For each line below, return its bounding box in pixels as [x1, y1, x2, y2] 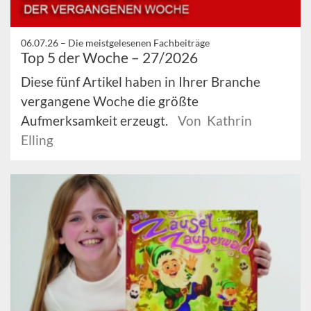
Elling [21, 132, 53, 149]
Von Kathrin [178, 112, 252, 129]
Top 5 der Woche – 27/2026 [21, 49, 198, 67]
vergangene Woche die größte [21, 93, 199, 110]
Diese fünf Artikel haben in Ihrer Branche [21, 74, 260, 90]
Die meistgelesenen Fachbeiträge [68, 37, 210, 49]
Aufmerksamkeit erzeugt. [21, 112, 171, 129]
